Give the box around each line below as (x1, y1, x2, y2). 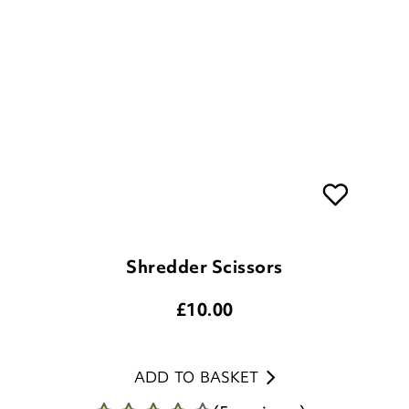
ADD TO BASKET (133, 304, 258, 325)
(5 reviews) (212, 338, 307, 362)
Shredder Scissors (126, 192, 283, 216)
